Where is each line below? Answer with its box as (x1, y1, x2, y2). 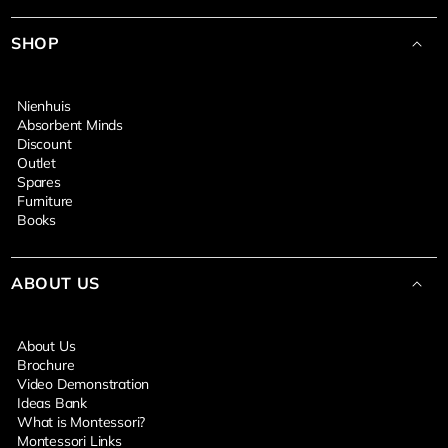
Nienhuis (17, 97, 71, 116)
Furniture (17, 192, 74, 211)
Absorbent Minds (17, 116, 123, 135)
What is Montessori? (17, 413, 146, 432)
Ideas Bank (17, 394, 87, 413)
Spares (17, 173, 61, 192)
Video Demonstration (17, 375, 150, 394)
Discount (17, 135, 72, 154)
